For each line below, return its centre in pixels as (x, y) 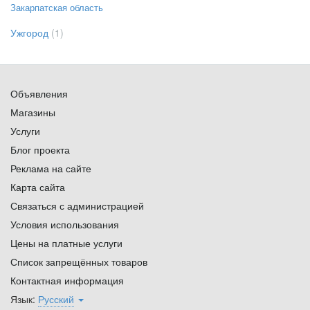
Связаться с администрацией (77, 206)
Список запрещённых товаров (79, 262)
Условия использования (65, 225)
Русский (56, 299)
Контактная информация (67, 281)
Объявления (39, 94)
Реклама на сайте (51, 168)
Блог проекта (40, 150)
